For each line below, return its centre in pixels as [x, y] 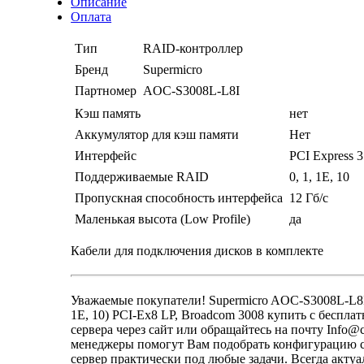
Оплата [91, 17]
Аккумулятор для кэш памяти [157, 135]
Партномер [106, 91]
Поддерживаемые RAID [142, 177]
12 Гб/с [309, 198]
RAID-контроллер [193, 49]
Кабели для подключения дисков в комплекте [197, 251]
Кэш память [108, 114]
